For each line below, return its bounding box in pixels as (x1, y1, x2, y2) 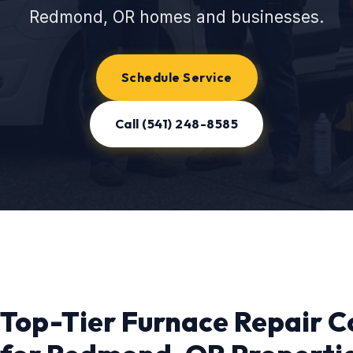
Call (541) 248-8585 (114, 116, 239, 132)
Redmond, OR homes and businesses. (29, 7, 324, 27)
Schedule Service (121, 69, 232, 85)
